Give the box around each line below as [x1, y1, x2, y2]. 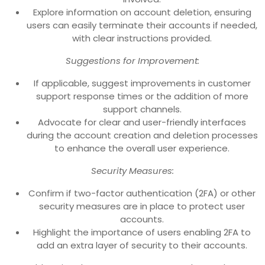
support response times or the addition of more [35, 90, 248, 103]
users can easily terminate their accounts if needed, [27, 19, 257, 32]
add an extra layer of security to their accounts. [37, 239, 247, 252]
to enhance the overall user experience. [54, 142, 230, 155]
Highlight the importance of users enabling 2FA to [33, 226, 251, 239]
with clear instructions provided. [72, 32, 212, 45]
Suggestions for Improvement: [66, 54, 199, 67]
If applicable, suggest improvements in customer [33, 77, 251, 90]
